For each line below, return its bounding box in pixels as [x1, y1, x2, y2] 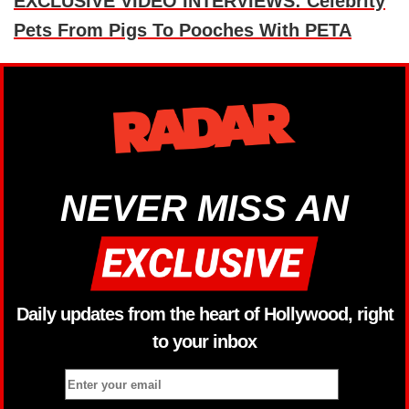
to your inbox [152, 330, 257, 351]
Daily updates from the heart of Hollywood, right [16, 303, 393, 324]
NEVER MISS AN [60, 188, 349, 229]
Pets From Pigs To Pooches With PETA [14, 20, 351, 41]
